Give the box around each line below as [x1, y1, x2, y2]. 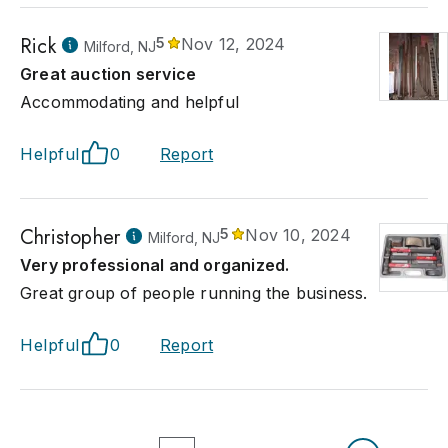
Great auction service [20, 64, 197, 84]
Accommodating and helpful [20, 92, 239, 112]
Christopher [20, 223, 121, 252]
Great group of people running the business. [20, 283, 368, 303]
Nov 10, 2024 [245, 225, 351, 245]
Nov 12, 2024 [181, 34, 286, 54]
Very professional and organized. [20, 255, 290, 275]
